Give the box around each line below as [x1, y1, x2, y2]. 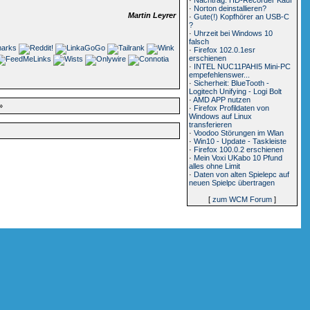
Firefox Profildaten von [194, 103, 270, 112]
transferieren [189, 120, 232, 129]
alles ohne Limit [189, 161, 241, 170]
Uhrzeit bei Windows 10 [194, 28, 273, 37]
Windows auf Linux [189, 111, 253, 120]
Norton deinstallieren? [194, 3, 267, 12]
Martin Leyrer [127, 11, 176, 20]
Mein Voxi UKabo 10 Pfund [194, 153, 283, 162]
